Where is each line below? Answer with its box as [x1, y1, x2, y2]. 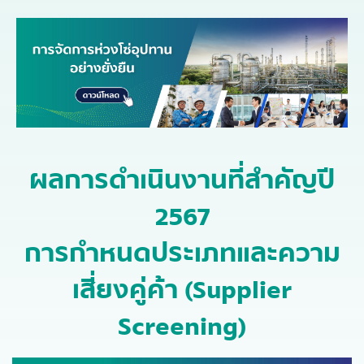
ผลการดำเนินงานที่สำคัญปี [29, 159, 335, 202]
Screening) [118, 305, 246, 349]
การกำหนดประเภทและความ [24, 232, 340, 275]
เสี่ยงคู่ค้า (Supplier [72, 269, 292, 312]
